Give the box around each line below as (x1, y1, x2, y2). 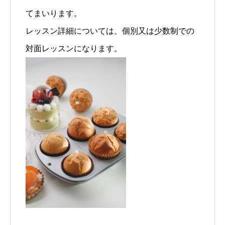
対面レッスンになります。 (26, 44, 122, 53)
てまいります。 (26, 9, 82, 18)
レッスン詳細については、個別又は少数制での (26, 27, 194, 35)
